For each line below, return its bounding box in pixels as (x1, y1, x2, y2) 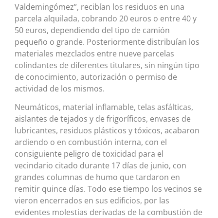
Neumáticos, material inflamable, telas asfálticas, (15, 102, 193, 113)
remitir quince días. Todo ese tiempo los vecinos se (15, 183, 202, 195)
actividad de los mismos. (15, 83, 105, 94)
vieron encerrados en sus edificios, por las (15, 195, 169, 206)
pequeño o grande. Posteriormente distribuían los (15, 36, 200, 47)
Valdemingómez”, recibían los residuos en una (15, 1, 184, 12)
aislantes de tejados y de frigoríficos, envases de (15, 113, 191, 125)
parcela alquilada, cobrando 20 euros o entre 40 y (15, 13, 197, 24)
